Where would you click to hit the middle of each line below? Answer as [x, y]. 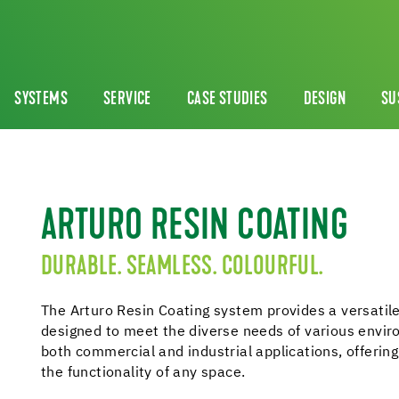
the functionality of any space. [143, 373]
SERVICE [127, 100]
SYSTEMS [41, 100]
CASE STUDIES [227, 100]
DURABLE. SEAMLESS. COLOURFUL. [182, 268]
